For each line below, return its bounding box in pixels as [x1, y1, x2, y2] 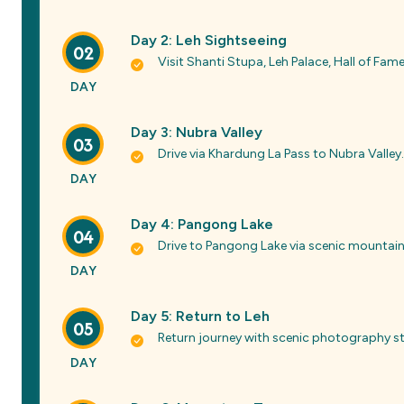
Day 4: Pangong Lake [131, 216, 273, 233]
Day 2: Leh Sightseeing [131, 32, 287, 49]
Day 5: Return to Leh [131, 308, 270, 325]
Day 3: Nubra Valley [131, 124, 262, 141]
